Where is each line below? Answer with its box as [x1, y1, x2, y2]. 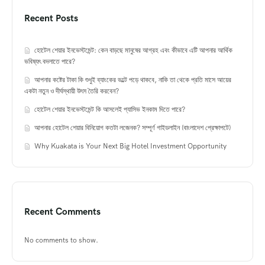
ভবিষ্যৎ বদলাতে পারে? [24, 56, 75, 66]
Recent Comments [24, 205, 101, 218]
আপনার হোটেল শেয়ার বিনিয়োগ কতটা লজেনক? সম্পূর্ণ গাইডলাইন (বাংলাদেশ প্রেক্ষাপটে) [34, 122, 231, 132]
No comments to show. [24, 235, 98, 245]
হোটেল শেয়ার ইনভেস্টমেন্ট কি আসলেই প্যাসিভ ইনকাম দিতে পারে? [34, 104, 186, 114]
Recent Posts [24, 11, 78, 24]
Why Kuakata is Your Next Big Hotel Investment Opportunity [34, 141, 227, 151]
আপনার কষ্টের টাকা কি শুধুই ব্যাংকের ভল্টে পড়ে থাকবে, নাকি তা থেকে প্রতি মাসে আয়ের [34, 75, 232, 85]
